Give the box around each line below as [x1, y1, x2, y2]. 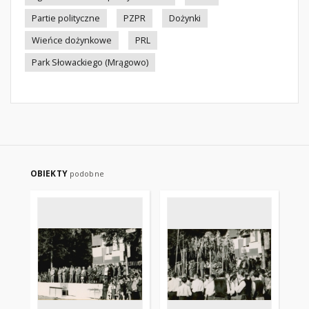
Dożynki [169, 12, 201, 24]
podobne [69, 168, 104, 179]
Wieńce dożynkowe [32, 34, 112, 46]
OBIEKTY [30, 168, 70, 179]
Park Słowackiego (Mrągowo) [32, 57, 148, 68]
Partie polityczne [32, 12, 100, 24]
